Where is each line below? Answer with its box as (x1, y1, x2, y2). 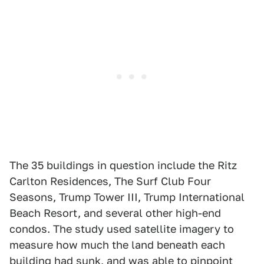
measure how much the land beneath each (9, 239, 225, 252)
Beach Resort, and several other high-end (9, 207, 221, 220)
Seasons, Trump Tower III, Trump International (9, 191, 245, 204)
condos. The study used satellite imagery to (9, 223, 234, 236)
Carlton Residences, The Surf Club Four (9, 175, 211, 188)
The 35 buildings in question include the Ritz (9, 159, 237, 172)
